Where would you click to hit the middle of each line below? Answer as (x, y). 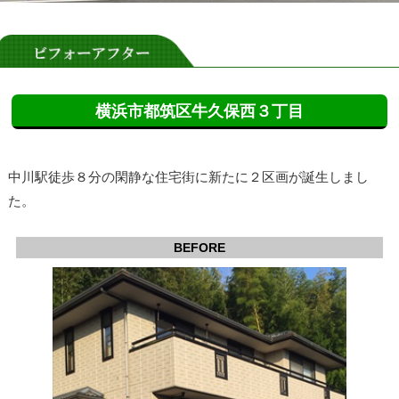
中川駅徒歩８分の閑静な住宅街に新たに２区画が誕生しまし (188, 177)
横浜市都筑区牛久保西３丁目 (199, 112)
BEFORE (199, 247)
